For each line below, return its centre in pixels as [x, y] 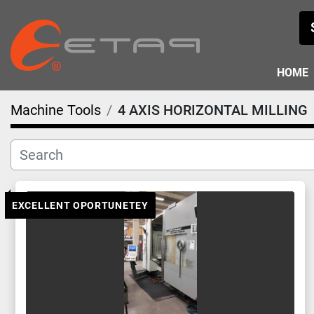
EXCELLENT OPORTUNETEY [80, 205]
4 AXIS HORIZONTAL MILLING [213, 110]
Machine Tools [56, 110]
